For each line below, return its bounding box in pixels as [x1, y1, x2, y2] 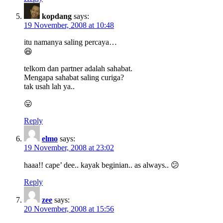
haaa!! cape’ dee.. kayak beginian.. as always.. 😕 [24, 160, 179, 169]
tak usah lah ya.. [24, 82, 75, 91]
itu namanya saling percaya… [24, 37, 117, 46]
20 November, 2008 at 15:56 [24, 204, 114, 213]
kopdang [42, 11, 72, 20]
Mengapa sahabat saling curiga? [24, 73, 124, 82]
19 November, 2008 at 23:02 [24, 143, 114, 152]
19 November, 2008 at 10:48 [24, 20, 114, 29]
